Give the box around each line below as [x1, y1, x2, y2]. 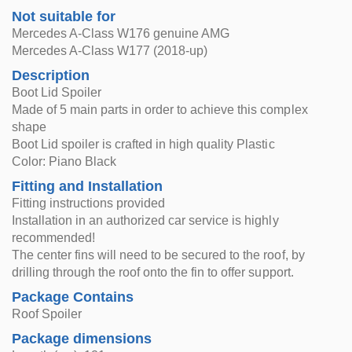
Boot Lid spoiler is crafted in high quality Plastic [12, 137, 275, 151]
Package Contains [12, 289, 134, 305]
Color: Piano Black [12, 155, 117, 168]
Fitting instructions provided [12, 196, 166, 210]
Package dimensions [12, 331, 152, 346]
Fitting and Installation [12, 178, 163, 194]
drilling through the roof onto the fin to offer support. [12, 266, 294, 279]
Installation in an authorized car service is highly [12, 214, 279, 227]
